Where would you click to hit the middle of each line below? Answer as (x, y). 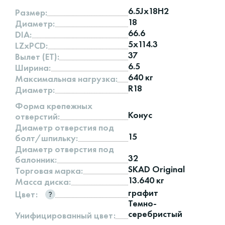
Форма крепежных (54, 105)
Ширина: (33, 67)
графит (143, 193)
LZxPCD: (31, 45)
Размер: (31, 12)
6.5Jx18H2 (149, 11)
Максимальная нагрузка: (66, 78)
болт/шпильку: (46, 138)
